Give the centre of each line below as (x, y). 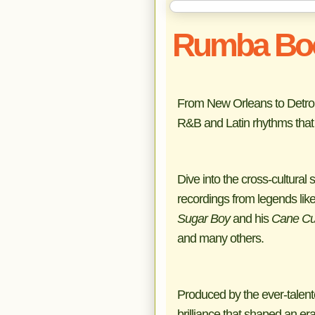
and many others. (220, 238)
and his (250, 219)
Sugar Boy (203, 219)
